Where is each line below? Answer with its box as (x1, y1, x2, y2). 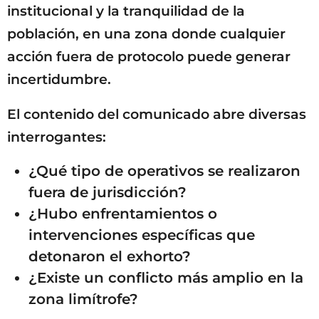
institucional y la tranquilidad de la (7, 3, 245, 20)
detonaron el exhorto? (28, 247, 191, 265)
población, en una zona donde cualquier (7, 26, 286, 43)
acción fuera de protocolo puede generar (7, 48, 291, 66)
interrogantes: (7, 128, 106, 145)
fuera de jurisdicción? (28, 183, 187, 201)
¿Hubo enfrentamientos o (28, 204, 217, 222)
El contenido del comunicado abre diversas (7, 105, 306, 122)
